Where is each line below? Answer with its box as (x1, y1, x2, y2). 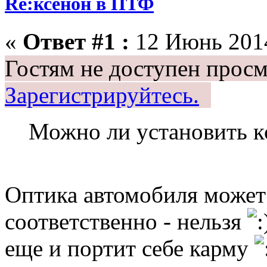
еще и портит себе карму (5, 235, 254, 261)
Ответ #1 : (23, 29, 129, 54)
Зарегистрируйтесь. (5, 82, 199, 108)
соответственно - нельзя (5, 209, 247, 234)
